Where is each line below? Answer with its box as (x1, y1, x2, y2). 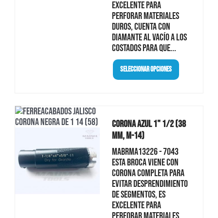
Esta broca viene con (111, 156, 179, 168)
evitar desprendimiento (111, 178, 188, 190)
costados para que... (111, 42, 176, 54)
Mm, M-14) (111, 129, 145, 142)
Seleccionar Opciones (120, 65, 172, 74)
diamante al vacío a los (111, 31, 187, 43)
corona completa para (111, 167, 184, 179)
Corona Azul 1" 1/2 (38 (111, 118, 186, 130)
